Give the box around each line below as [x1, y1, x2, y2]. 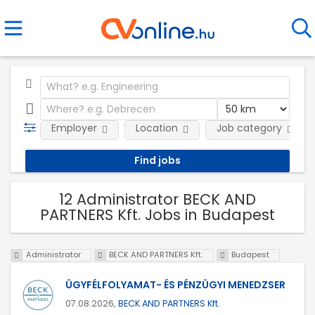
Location [135, 121, 178, 135]
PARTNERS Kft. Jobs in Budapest [40, 204, 275, 225]
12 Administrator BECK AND [59, 188, 256, 210]
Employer [51, 121, 97, 135]
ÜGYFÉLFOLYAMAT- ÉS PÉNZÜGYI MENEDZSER [65, 278, 285, 292]
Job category [216, 121, 282, 135]
